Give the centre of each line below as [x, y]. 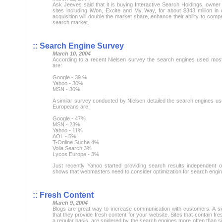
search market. [71, 22]
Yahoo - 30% [68, 83]
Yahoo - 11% [67, 130]
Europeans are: [71, 106]
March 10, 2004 [71, 53]
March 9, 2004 [70, 202]
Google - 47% [69, 118]
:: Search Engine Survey [78, 46]
